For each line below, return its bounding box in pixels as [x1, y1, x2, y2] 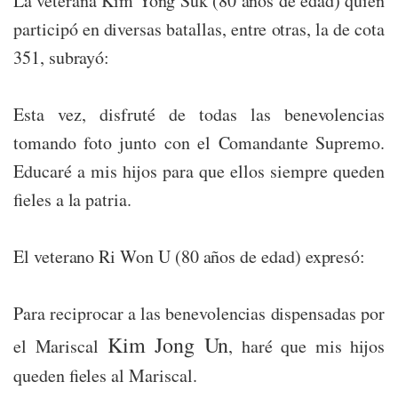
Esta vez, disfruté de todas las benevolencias [13, 102, 385, 127]
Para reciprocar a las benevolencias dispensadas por [13, 301, 385, 326]
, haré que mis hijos [228, 334, 385, 359]
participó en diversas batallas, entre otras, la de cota [13, 17, 385, 42]
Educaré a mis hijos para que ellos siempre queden [13, 159, 385, 184]
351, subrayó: [13, 45, 110, 70]
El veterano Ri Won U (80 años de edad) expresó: [13, 244, 366, 269]
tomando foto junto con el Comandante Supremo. [13, 131, 385, 155]
